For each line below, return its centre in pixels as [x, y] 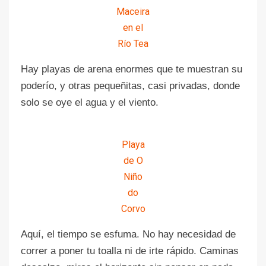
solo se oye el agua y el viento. [90, 102]
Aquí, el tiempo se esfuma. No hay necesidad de [128, 234]
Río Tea [133, 43]
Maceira [133, 11]
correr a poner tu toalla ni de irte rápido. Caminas [130, 251]
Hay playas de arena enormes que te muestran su [132, 69]
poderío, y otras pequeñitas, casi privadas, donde [130, 85]
